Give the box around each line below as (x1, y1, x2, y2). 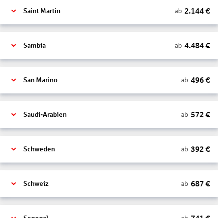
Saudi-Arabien (23, 111, 67, 118)
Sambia (23, 42, 46, 49)
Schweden (23, 145, 55, 153)
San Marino (23, 76, 57, 84)
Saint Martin (23, 7, 60, 15)
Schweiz (23, 180, 49, 187)
